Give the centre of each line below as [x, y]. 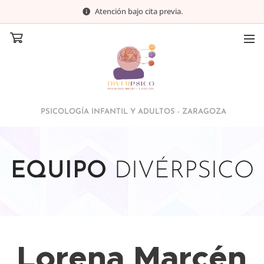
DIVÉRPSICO [184, 171]
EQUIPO [62, 171]
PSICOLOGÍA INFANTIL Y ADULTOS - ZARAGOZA [132, 112]
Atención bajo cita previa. [138, 11]
